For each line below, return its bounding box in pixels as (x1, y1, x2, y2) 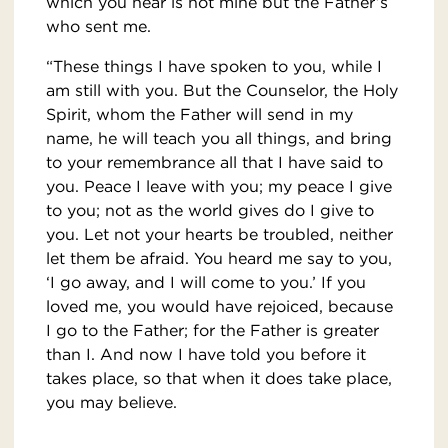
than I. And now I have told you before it (46, 344, 366, 365)
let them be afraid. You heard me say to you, (46, 248, 392, 269)
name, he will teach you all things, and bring (46, 128, 392, 149)
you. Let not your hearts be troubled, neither (46, 224, 393, 245)
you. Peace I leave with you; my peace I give (46, 176, 392, 197)
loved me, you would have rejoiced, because (46, 296, 393, 317)
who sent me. (46, 16, 151, 37)
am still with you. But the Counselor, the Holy (46, 80, 398, 101)
